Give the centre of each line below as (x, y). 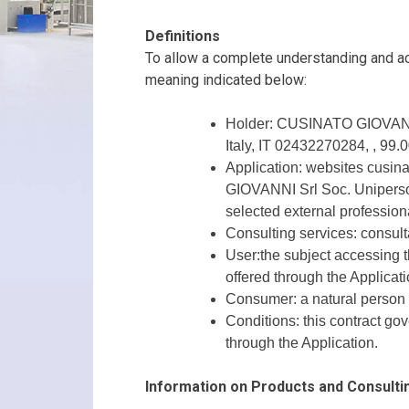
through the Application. (302, 343)
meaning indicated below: (226, 80)
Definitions (183, 37)
